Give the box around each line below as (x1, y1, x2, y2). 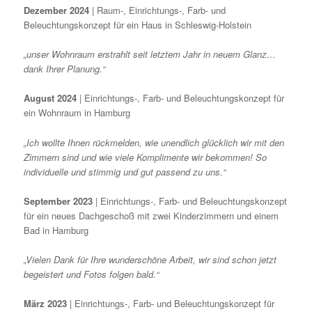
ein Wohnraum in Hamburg (24, 106, 131, 120)
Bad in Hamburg (24, 223, 89, 237)
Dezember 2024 (24, 3, 90, 17)
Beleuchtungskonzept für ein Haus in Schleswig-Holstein (24, 18, 252, 32)
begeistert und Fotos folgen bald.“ (24, 267, 159, 281)
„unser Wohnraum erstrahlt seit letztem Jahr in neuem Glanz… (24, 47, 276, 61)
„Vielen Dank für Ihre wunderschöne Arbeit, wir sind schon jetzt (24, 252, 277, 266)
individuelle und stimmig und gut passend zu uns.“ (24, 164, 226, 178)
